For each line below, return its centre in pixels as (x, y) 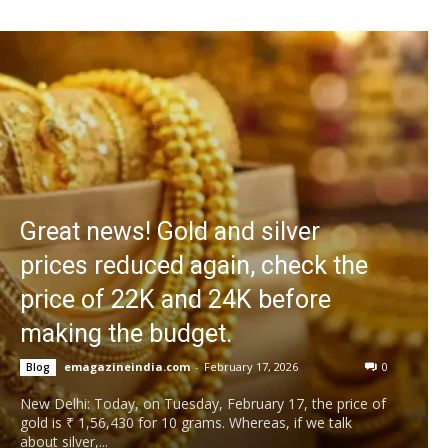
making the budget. (126, 333)
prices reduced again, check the (194, 265)
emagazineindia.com (127, 366)
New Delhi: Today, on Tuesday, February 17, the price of (203, 403)
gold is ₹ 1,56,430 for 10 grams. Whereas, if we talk (186, 422)
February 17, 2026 (251, 366)
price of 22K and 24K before (175, 299)
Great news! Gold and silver (170, 231)
